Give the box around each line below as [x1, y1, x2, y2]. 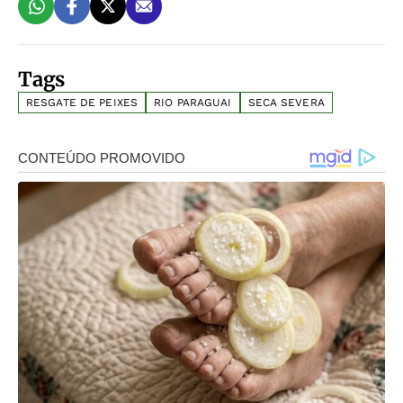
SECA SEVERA [247, 96, 325, 110]
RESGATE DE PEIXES [26, 96, 139, 110]
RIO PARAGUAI [154, 96, 232, 110]
